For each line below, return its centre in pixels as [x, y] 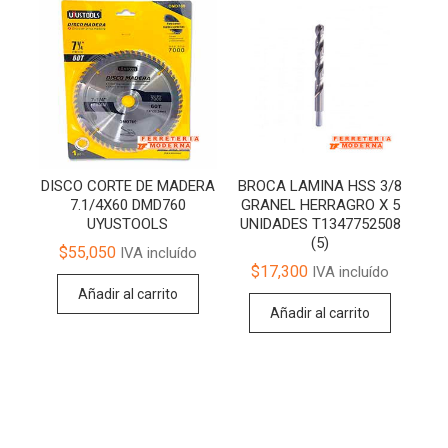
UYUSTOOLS [128, 223]
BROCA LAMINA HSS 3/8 [320, 185]
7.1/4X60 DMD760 [127, 204]
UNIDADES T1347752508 [320, 223]
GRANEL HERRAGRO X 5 [320, 204]
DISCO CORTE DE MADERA [127, 185]
